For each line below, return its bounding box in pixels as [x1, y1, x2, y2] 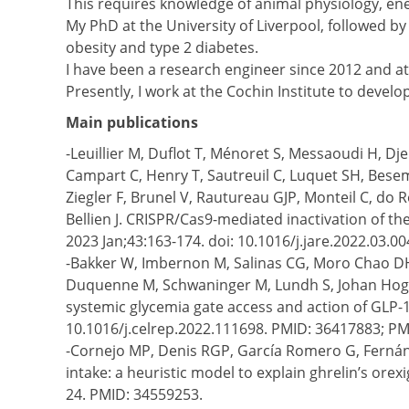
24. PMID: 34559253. [66, 384, 203, 404]
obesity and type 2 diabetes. [66, 37, 258, 58]
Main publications [66, 112, 198, 132]
